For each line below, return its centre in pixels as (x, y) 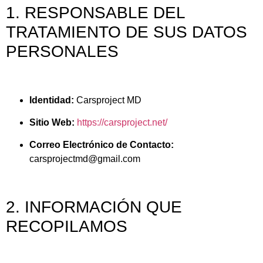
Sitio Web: (52, 122)
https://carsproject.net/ (122, 122)
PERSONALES (62, 52)
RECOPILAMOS (67, 227)
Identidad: (52, 100)
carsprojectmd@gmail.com (85, 159)
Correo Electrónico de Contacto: (102, 145)
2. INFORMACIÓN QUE (94, 207)
